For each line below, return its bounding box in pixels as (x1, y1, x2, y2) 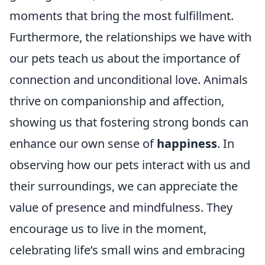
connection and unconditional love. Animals (9, 72, 248, 88)
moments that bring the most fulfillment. (9, 8, 234, 24)
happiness (157, 135, 217, 152)
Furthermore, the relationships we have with (9, 29, 251, 46)
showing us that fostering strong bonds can (9, 114, 248, 131)
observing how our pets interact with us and (9, 157, 250, 173)
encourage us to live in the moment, (9, 221, 206, 237)
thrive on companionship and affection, (9, 93, 224, 109)
